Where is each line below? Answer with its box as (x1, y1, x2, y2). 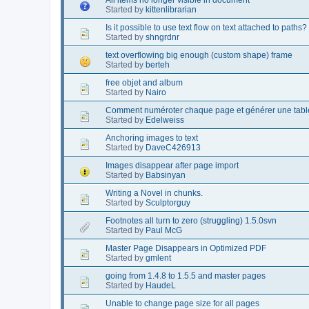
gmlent (146, 252, 171, 263)
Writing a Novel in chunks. (106, 188, 203, 198)
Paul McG (146, 225, 182, 235)
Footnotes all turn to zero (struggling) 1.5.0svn (106, 215, 277, 226)
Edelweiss (146, 114, 184, 125)
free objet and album (106, 77, 183, 88)
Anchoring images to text (106, 132, 198, 143)
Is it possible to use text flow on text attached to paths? (106, 22, 307, 32)
